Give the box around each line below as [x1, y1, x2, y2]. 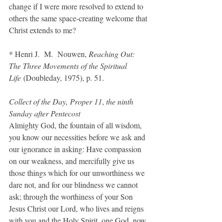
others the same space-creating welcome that [9, 13, 149, 23]
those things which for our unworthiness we [9, 167, 147, 178]
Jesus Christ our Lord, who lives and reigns [9, 203, 146, 214]
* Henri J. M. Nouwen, [9, 49, 89, 59]
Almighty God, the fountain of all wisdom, [9, 120, 144, 130]
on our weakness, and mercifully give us [9, 156, 136, 166]
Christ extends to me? [9, 25, 76, 35]
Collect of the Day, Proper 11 [9, 96, 102, 107]
